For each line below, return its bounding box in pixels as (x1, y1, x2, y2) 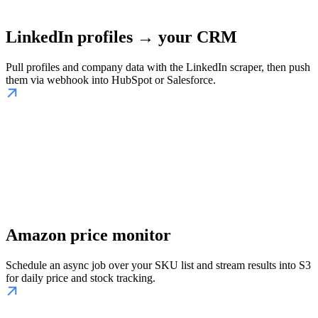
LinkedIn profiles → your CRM (6, 27, 237, 46)
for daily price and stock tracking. (6, 271, 155, 284)
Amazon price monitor (6, 225, 171, 244)
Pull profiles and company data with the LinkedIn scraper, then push (6, 60, 310, 73)
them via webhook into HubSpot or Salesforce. (6, 73, 216, 86)
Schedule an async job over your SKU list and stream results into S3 (6, 258, 311, 271)
